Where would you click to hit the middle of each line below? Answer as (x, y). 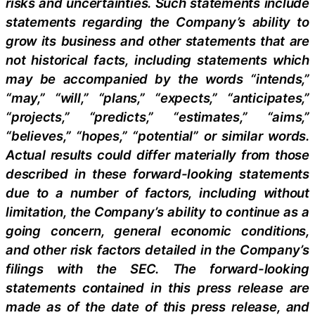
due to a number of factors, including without (157, 192)
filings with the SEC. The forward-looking (157, 268)
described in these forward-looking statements (157, 173)
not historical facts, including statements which (157, 59)
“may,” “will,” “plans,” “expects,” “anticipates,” (157, 97)
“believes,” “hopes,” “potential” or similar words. (157, 135)
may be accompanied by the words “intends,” (157, 78)
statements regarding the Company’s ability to (157, 21)
